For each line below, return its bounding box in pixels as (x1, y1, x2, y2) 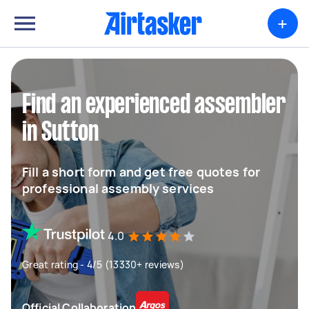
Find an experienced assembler (22, 93, 286, 118)
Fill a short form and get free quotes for (22, 163, 261, 180)
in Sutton (22, 121, 99, 146)
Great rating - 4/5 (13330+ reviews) (22, 258, 184, 271)
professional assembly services (22, 180, 215, 197)
